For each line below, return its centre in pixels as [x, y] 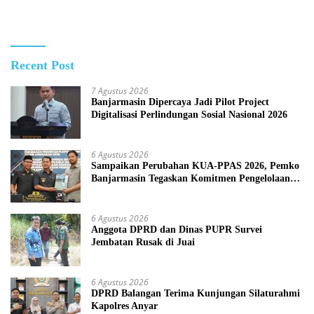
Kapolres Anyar [124, 306]
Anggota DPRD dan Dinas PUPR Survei [177, 230]
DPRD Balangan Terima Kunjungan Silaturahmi [196, 294]
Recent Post [42, 66]
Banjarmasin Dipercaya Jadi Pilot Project [180, 102]
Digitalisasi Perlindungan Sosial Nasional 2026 [189, 115]
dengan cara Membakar [61, 8]
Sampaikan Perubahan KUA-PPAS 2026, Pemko [195, 166]
